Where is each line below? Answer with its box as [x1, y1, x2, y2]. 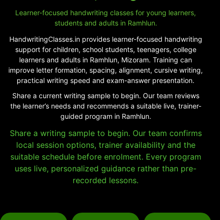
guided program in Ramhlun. [60, 111, 151, 120]
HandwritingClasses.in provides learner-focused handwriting [9, 34, 202, 43]
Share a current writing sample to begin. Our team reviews [12, 91, 199, 100]
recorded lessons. [73, 175, 138, 185]
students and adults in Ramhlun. [54, 18, 157, 27]
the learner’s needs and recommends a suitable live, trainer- [10, 101, 201, 110]
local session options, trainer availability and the [16, 139, 195, 150]
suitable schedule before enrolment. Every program [10, 151, 201, 162]
